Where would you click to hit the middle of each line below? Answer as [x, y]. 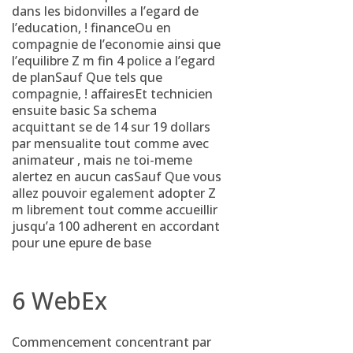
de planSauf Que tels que [87, 77]
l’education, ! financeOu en [91, 28]
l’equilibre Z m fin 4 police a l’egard [113, 61]
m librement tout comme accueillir [115, 210]
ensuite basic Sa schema [84, 110]
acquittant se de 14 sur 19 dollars [111, 127]
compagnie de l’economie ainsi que [116, 44]
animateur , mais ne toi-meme [102, 160]
